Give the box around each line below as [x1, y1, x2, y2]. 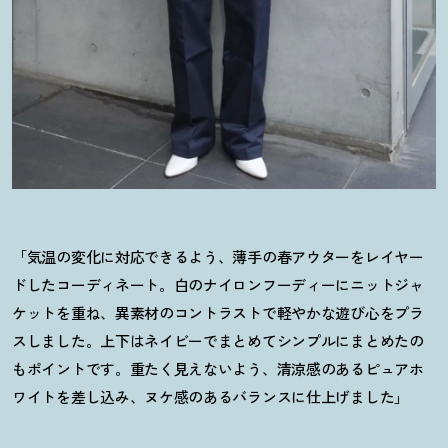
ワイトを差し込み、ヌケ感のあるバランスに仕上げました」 [12, 385, 409, 407]
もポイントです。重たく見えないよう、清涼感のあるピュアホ [12, 357, 424, 379]
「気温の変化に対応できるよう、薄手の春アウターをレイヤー [12, 245, 424, 267]
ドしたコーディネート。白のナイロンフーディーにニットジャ [12, 273, 424, 295]
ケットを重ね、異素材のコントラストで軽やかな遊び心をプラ [12, 301, 424, 323]
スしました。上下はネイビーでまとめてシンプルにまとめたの [12, 329, 424, 351]
